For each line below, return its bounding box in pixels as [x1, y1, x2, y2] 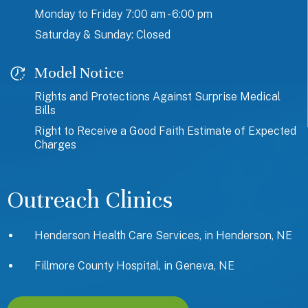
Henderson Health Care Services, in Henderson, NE [34, 229, 292, 243]
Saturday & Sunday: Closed [34, 28, 170, 42]
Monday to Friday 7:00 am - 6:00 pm [34, 8, 212, 21]
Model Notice [34, 63, 124, 82]
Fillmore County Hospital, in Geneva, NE [34, 259, 234, 273]
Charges [34, 138, 76, 152]
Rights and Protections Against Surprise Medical [34, 90, 280, 104]
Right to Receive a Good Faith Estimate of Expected [34, 124, 296, 138]
